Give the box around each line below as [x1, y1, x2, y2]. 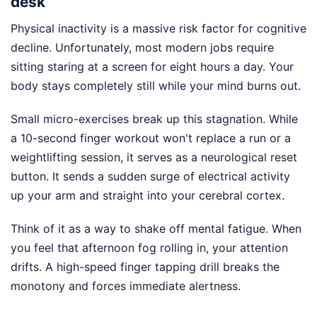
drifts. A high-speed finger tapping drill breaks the [11, 259, 279, 274]
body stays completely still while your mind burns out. [11, 78, 301, 93]
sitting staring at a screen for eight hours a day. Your [11, 59, 294, 74]
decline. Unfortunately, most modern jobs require [11, 40, 274, 54]
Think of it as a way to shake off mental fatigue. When [11, 221, 301, 236]
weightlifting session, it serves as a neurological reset [11, 149, 297, 164]
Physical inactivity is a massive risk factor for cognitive [11, 21, 306, 35]
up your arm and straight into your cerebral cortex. [11, 188, 284, 202]
